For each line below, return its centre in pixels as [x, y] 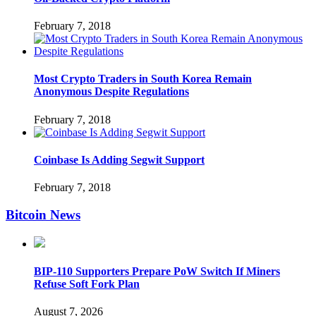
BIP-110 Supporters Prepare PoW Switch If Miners [157, 271]
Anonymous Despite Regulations [111, 92]
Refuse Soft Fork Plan [87, 284]
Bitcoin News [43, 214]
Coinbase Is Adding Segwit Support [119, 159]
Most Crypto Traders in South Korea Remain [143, 79]
